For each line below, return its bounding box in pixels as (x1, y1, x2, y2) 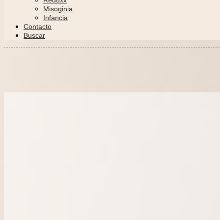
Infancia (43, 14, 68, 22)
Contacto (24, 23, 52, 30)
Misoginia (43, 5, 73, 13)
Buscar (24, 31, 45, 39)
